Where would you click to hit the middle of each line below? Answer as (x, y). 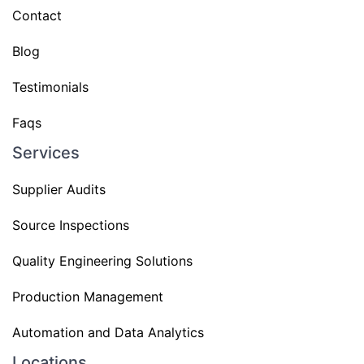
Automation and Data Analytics (108, 332)
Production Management (88, 297)
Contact (37, 15)
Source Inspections (71, 225)
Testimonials (50, 87)
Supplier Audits (59, 189)
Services (46, 153)
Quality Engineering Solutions (102, 261)
